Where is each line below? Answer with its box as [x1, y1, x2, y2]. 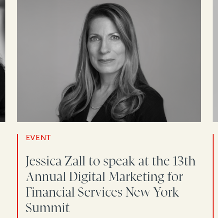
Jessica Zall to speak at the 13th [25, 153, 196, 168]
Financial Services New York [25, 184, 179, 200]
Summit [25, 200, 70, 215]
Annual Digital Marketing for [25, 169, 183, 184]
